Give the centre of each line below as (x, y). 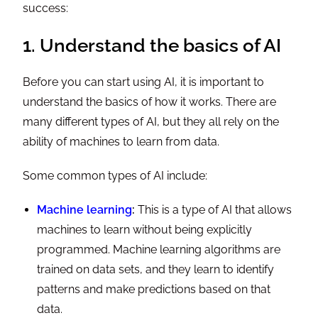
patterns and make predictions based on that (154, 290)
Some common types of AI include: (115, 176)
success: (46, 9)
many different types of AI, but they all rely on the (151, 122)
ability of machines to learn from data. (121, 142)
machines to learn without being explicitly (145, 230)
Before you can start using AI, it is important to (144, 82)
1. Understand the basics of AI (152, 46)
